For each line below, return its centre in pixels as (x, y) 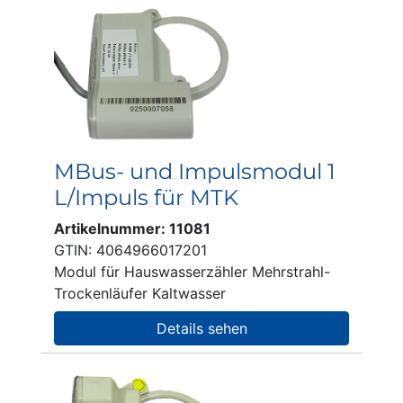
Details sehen (201, 328)
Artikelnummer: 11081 (132, 228)
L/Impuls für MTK (146, 197)
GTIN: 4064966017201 (130, 250)
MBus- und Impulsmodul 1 (195, 171)
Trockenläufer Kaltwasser (140, 293)
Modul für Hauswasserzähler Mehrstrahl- (192, 272)
